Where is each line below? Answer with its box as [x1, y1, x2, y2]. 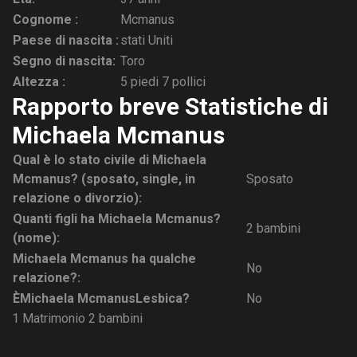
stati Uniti [120, 33, 173, 48]
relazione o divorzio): [13, 190, 142, 206]
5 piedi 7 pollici [120, 74, 206, 89]
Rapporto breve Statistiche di [12, 92, 328, 120]
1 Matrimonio [12, 311, 88, 326]
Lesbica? [135, 291, 190, 306]
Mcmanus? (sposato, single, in [13, 171, 195, 186]
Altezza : [13, 74, 65, 89]
